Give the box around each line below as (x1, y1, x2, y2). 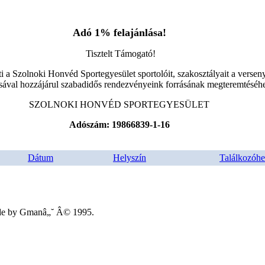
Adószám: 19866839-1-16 (69, 119, 170, 130)
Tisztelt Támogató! (85, 49, 156, 59)
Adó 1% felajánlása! (72, 27, 166, 38)
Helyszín (113, 153, 146, 163)
